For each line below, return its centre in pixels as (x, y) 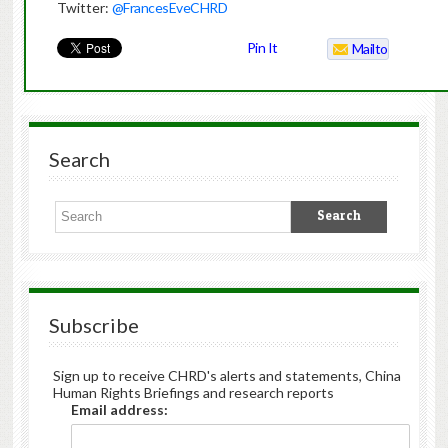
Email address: (119, 410)
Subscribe (93, 325)
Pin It (262, 48)
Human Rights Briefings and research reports (193, 393)
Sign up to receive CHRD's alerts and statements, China (226, 376)
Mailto (369, 49)
